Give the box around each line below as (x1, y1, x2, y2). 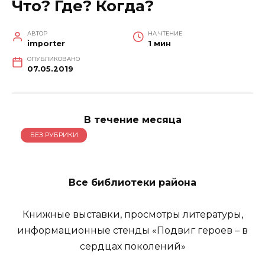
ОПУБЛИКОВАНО (27, 55, 80, 62)
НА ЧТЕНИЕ (147, 30, 182, 37)
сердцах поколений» (79, 241, 186, 253)
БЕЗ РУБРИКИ (30, 131, 78, 140)
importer (27, 38, 65, 48)
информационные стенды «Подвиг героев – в (17, 225, 248, 237)
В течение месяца (83, 114, 182, 125)
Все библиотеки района (69, 176, 196, 188)
